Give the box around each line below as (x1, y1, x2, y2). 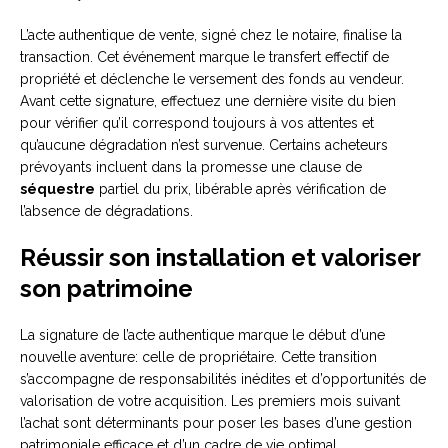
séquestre (20, 181, 95, 198)
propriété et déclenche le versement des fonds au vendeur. (20, 71, 404, 88)
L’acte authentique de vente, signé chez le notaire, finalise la (20, 27, 402, 44)
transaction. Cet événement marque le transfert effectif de (20, 49, 389, 66)
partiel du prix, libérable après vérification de (95, 181, 386, 198)
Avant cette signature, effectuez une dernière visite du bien (20, 93, 396, 110)
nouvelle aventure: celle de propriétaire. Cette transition (20, 349, 377, 366)
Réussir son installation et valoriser (20, 243, 420, 273)
